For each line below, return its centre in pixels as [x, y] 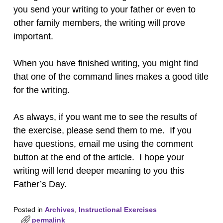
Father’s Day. [40, 184]
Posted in [28, 210]
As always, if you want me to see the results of [105, 117]
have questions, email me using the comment [103, 144]
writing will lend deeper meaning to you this [99, 170]
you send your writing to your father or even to [104, 9]
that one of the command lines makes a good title [111, 76]
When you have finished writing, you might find [106, 63]
